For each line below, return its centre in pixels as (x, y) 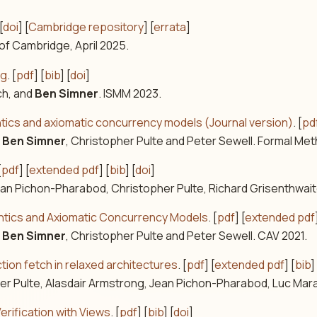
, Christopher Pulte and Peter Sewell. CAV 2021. (187, 236)
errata (170, 27)
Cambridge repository (86, 27)
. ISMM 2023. (130, 93)
